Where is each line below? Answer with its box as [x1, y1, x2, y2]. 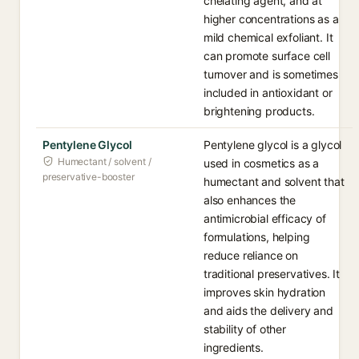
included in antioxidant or [204, 86, 333, 99]
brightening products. [204, 104, 315, 118]
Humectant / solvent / [58, 155, 151, 167]
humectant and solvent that [204, 175, 345, 188]
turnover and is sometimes [204, 67, 338, 81]
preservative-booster [42, 171, 135, 183]
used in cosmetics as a [204, 156, 320, 170]
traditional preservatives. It [204, 267, 341, 280]
